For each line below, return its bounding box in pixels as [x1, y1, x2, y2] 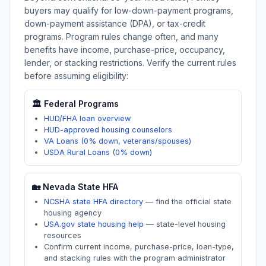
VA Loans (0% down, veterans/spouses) [44, 137, 191, 145]
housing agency [44, 208, 102, 217]
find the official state [156, 197, 232, 206]
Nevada [43, 182, 75, 192]
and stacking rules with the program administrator [44, 254, 226, 262]
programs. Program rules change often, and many [24, 31, 218, 42]
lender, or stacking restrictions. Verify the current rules [24, 58, 236, 68]
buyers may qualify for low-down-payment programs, [24, 5, 233, 15]
